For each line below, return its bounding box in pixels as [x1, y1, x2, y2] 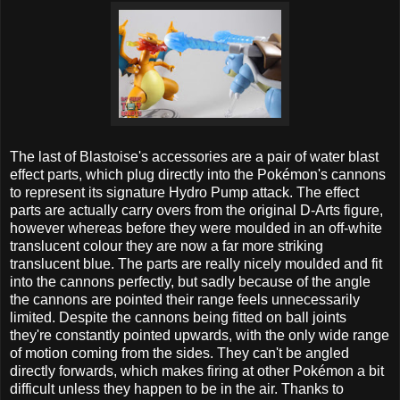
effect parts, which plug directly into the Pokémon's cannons [10, 167, 386, 183]
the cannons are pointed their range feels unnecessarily [10, 292, 360, 308]
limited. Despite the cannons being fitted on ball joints [10, 310, 346, 326]
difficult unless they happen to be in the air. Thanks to [10, 381, 344, 397]
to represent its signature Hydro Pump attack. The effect [10, 185, 359, 201]
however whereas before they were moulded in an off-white [10, 221, 382, 237]
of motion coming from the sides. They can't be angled [10, 346, 349, 362]
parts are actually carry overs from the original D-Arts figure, [10, 203, 383, 219]
